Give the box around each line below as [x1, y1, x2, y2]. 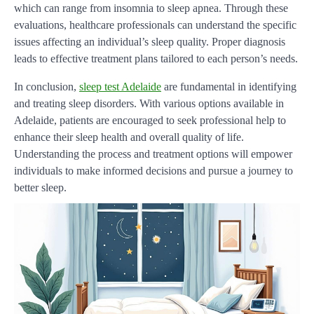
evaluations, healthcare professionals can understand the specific [14, 19, 296, 32]
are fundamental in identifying [161, 81, 296, 93]
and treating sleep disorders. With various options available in [14, 97, 284, 110]
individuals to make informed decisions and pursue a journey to [14, 165, 293, 177]
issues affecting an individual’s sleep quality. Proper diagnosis [14, 36, 285, 48]
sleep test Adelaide [79, 81, 161, 93]
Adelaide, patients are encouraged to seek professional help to [14, 114, 286, 127]
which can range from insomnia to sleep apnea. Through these [14, 2, 288, 15]
